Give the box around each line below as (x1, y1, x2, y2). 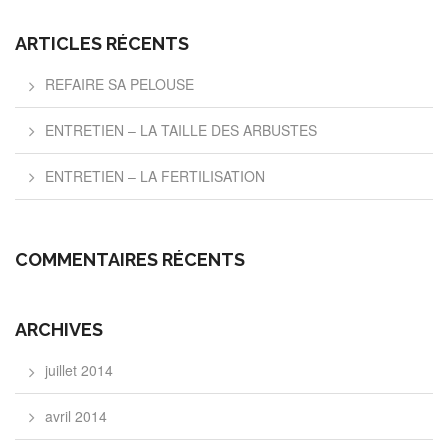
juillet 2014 (45, 360, 113, 380)
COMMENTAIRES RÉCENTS (15, 249, 245, 270)
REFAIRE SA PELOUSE (45, 74, 194, 94)
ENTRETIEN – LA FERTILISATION (45, 166, 265, 186)
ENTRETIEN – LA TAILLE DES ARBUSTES (45, 120, 317, 140)
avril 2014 (45, 406, 107, 426)
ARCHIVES (15, 319, 103, 340)
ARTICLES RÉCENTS (15, 33, 189, 54)
